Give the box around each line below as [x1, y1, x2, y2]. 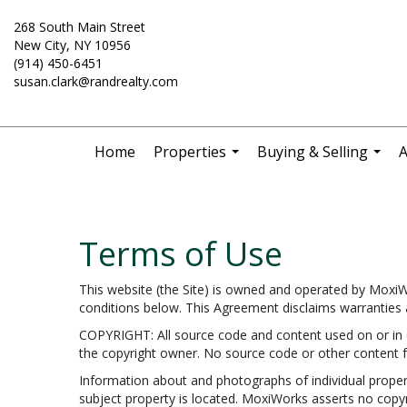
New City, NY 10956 [14, 36, 131, 54]
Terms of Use [79, 232, 283, 276]
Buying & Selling [256, 142, 368, 162]
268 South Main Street [14, 18, 145, 35]
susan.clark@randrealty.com [14, 73, 178, 90]
